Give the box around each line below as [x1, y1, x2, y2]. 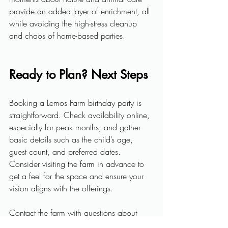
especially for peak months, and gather [9, 122, 143, 133]
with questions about [65, 207, 139, 218]
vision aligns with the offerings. [9, 183, 116, 194]
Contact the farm [9, 207, 65, 218]
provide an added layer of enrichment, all [9, 6, 152, 17]
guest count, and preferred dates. [9, 146, 123, 157]
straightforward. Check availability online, [9, 109, 152, 121]
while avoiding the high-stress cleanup [9, 18, 139, 29]
